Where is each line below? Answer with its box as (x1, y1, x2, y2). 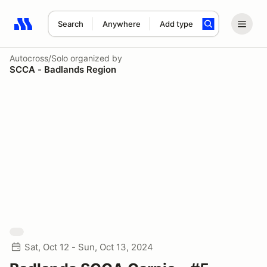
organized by (68, 53, 122, 63)
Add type (159, 19, 193, 29)
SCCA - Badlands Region (10, 64, 116, 75)
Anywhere (102, 19, 141, 29)
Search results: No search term (14, 24, 153, 36)
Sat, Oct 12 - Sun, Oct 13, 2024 (24, 241, 153, 253)
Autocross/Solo (10, 53, 68, 63)
